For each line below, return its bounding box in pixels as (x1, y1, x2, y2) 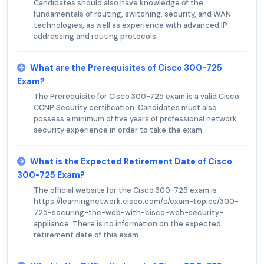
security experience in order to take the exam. (34, 124, 204, 135)
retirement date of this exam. (34, 229, 140, 240)
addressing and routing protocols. (34, 31, 158, 41)
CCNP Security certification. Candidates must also (34, 102, 217, 113)
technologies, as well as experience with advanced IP (34, 19, 227, 30)
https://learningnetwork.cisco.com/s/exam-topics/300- (34, 196, 239, 206)
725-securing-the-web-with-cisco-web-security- (34, 207, 223, 217)
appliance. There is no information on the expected (34, 218, 221, 229)
